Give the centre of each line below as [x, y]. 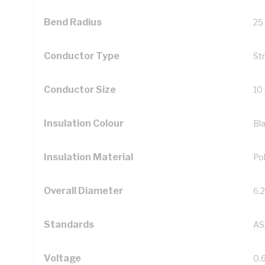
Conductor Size [80, 90]
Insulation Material [88, 157]
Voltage [62, 258]
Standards [69, 224]
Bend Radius [73, 22]
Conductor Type [82, 56]
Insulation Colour [84, 123]
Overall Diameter [83, 191]
